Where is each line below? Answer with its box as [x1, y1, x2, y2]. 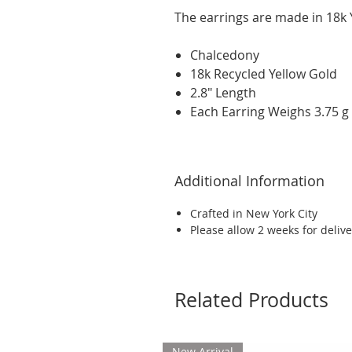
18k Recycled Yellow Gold [190, 64, 337, 82]
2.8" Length [190, 83, 256, 101]
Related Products [174, 286, 328, 313]
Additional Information [174, 170, 324, 190]
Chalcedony [190, 46, 259, 64]
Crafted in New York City [190, 205, 317, 221]
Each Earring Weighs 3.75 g [190, 102, 349, 120]
